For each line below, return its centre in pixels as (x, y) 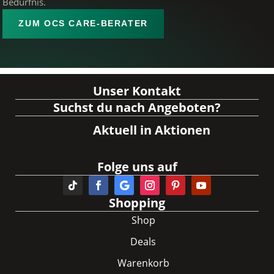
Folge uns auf (137, 166)
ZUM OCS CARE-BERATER (83, 23)
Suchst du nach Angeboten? (137, 107)
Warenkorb (143, 263)
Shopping (137, 202)
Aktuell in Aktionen (151, 130)
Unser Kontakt (137, 91)
